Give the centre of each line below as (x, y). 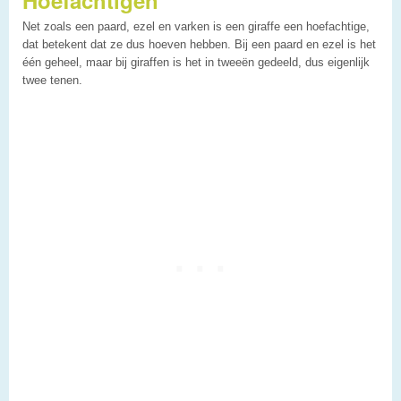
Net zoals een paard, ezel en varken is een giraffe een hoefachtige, (196, 27)
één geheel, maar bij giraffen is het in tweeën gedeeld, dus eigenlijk (196, 63)
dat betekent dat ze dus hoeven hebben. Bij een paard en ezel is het (199, 45)
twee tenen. (52, 81)
